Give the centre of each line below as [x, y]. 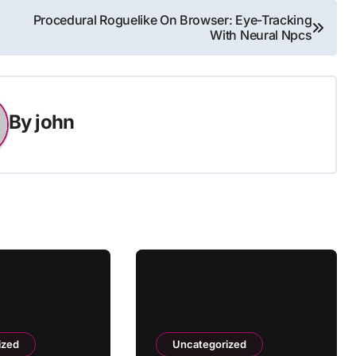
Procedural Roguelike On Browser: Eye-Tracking [172, 20]
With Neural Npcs [261, 35]
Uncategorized [209, 344]
